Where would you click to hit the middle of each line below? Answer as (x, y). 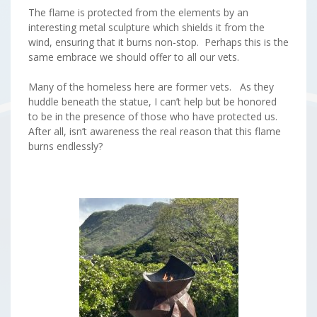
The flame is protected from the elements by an (138, 12)
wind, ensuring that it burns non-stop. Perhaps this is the (158, 42)
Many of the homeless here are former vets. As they (151, 87)
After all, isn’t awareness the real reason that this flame (155, 131)
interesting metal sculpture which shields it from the (146, 27)
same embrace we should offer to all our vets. (134, 57)
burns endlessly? (65, 146)
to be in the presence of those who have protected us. (154, 116)
